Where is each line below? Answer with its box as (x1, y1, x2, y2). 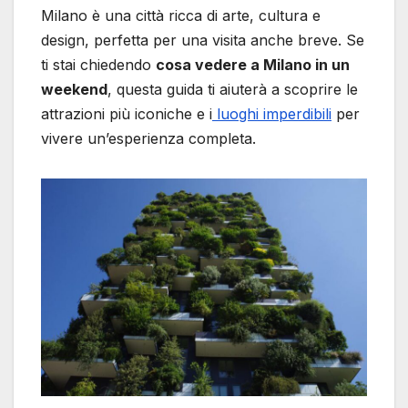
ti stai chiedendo (41, 55, 156, 74)
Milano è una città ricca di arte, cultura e (41, 5, 321, 25)
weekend (41, 79, 107, 98)
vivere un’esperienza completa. (41, 128, 256, 148)
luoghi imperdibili (212, 104, 331, 123)
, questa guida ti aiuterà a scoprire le (107, 79, 358, 98)
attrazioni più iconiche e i (41, 104, 212, 123)
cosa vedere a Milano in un (156, 55, 350, 74)
